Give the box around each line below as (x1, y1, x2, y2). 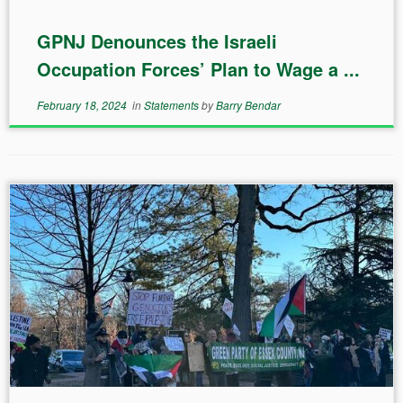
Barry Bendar (215, 97, 281, 113)
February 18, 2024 (36, 97, 127, 113)
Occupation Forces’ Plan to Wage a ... (36, 56, 360, 83)
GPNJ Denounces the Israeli (36, 28, 277, 55)
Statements (143, 97, 201, 113)
